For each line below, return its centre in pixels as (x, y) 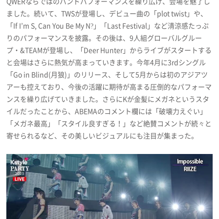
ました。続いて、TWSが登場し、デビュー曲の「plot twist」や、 (107, 13)
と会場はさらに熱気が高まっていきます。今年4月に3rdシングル (106, 62)
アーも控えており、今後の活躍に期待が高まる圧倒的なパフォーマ (109, 87)
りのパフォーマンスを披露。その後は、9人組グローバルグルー (104, 38)
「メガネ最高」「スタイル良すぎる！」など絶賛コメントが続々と (109, 123)
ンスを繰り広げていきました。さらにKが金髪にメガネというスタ (108, 99)
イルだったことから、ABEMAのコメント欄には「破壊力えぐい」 (107, 111)
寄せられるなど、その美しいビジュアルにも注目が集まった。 (102, 136)
